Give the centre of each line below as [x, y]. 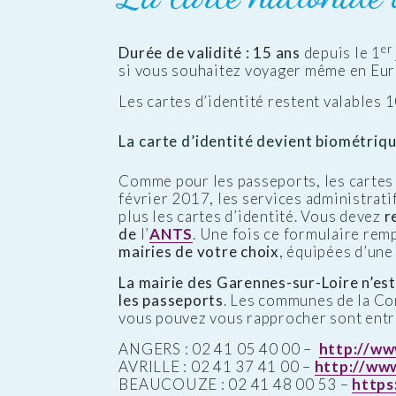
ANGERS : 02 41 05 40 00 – [219, 349]
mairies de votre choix [199, 252]
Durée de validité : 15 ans [209, 53]
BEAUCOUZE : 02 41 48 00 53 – [236, 385]
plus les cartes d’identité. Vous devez [251, 217]
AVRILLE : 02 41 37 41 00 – [217, 367]
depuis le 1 [340, 53]
